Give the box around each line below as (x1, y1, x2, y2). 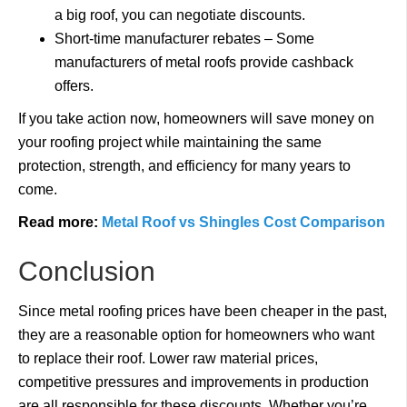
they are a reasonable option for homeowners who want (18, 327, 374, 342)
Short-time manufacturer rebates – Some (55, 31, 314, 46)
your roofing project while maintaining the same (18, 134, 322, 150)
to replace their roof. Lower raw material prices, (18, 351, 318, 366)
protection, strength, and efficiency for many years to (18, 158, 351, 174)
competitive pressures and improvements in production (18, 374, 369, 390)
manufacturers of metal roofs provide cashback (55, 55, 353, 70)
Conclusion (18, 256, 170, 286)
